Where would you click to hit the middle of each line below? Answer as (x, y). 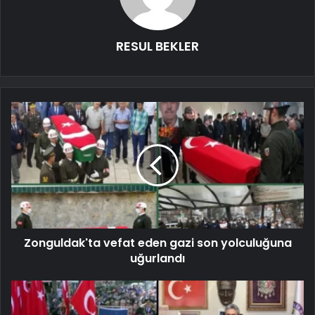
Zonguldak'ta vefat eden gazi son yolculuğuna (157, 243)
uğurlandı (157, 258)
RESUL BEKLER (157, 46)
